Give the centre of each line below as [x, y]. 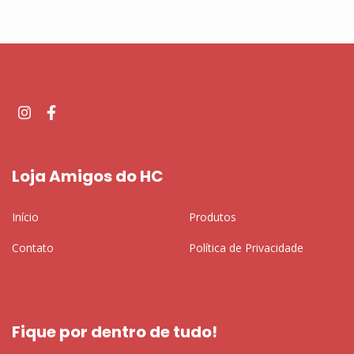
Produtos [213, 217]
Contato [33, 247]
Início [25, 217]
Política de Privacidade [246, 247]
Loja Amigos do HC [88, 177]
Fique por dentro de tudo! [115, 331]
